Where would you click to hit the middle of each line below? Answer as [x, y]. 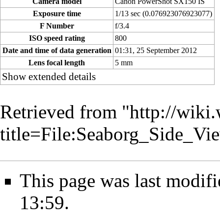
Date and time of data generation [57, 51]
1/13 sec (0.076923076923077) [164, 14]
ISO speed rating [57, 38]
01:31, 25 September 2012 [156, 51]
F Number [57, 26]
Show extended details [49, 77]
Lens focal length [57, 63]
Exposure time [57, 14]
